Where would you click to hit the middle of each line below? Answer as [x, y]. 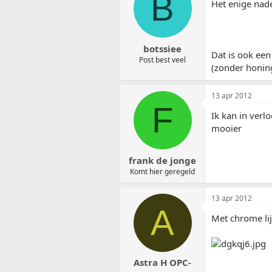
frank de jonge [162, 160]
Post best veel [162, 59]
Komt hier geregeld [162, 171]
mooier [226, 128]
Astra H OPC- [162, 263]
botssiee [162, 48]
